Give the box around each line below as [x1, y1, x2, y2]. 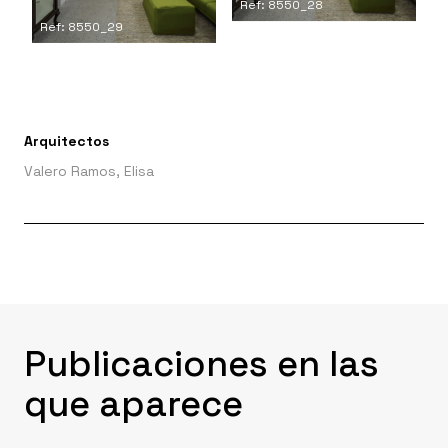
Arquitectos [24, 131, 109, 150]
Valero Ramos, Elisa [24, 161, 154, 180]
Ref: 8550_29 [40, 18, 123, 35]
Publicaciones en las [24, 340, 379, 387]
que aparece [24, 380, 243, 427]
